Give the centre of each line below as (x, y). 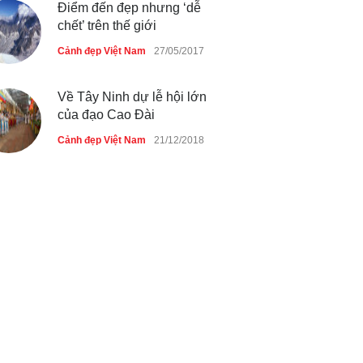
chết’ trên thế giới (107, 26)
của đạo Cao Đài (106, 115)
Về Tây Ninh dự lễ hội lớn (132, 97)
